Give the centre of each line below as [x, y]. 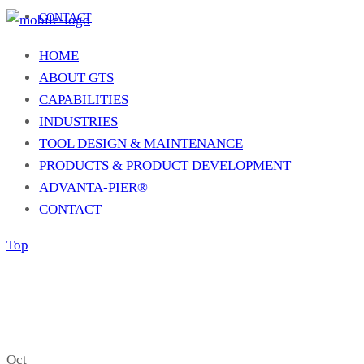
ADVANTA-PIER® [93, 188]
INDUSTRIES [78, 122]
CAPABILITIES [84, 100]
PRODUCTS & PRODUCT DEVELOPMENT [165, 166]
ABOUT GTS [76, 78]
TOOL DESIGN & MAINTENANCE [141, 144]
